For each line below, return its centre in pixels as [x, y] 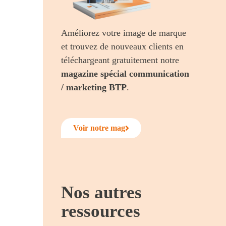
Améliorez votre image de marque [124, 33]
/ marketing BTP [94, 87]
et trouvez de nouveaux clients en [123, 46]
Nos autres [102, 192]
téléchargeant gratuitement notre [120, 60]
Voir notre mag [99, 128]
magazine [80, 73]
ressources [101, 211]
